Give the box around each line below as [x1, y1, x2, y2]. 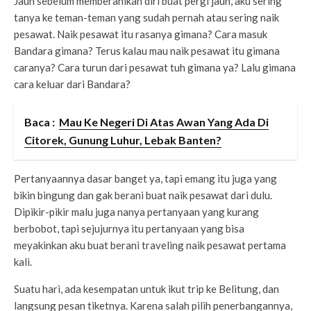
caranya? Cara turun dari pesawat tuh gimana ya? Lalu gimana [14, 61, 296, 74]
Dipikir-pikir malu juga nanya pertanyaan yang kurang [14, 205, 259, 219]
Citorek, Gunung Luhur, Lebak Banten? [24, 133, 221, 147]
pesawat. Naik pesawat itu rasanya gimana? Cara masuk [14, 28, 267, 41]
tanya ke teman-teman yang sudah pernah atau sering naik [14, 11, 279, 24]
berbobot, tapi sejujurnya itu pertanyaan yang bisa [14, 222, 244, 235]
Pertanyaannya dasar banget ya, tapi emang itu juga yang [14, 172, 277, 185]
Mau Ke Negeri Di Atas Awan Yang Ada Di [59, 115, 269, 129]
